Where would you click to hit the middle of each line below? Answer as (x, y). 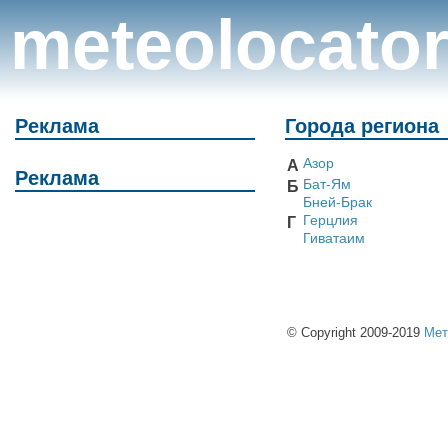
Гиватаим (334, 239)
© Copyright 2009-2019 (355, 333)
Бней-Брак (337, 203)
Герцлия (330, 221)
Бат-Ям (327, 185)
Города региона (362, 126)
